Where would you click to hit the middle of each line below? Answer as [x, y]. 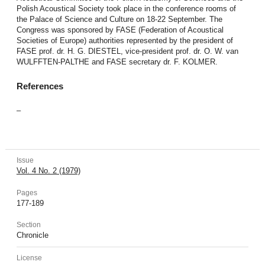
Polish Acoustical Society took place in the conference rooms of [126, 8]
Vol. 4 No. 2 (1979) [48, 171]
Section [28, 225]
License [29, 258]
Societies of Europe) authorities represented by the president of [125, 40]
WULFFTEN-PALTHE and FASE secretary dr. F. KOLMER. [117, 62]
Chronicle [32, 235]
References [40, 86]
